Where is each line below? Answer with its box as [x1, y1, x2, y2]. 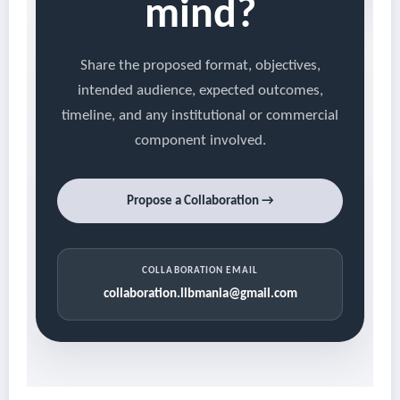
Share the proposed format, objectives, [79, 58, 321, 74]
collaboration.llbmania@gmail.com [103, 287, 297, 302]
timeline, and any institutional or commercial [62, 108, 338, 124]
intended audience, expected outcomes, [77, 83, 323, 99]
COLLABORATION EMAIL [142, 266, 258, 277]
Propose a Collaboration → [126, 194, 274, 208]
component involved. [134, 133, 266, 149]
